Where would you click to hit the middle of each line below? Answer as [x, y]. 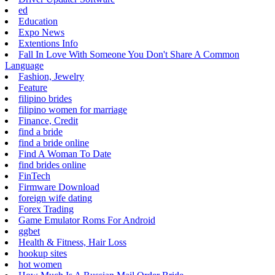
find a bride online [54, 142]
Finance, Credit [48, 120]
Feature [33, 87]
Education [38, 21]
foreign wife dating [55, 198]
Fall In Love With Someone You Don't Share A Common [129, 54]
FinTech [34, 176]
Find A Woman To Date [65, 153]
